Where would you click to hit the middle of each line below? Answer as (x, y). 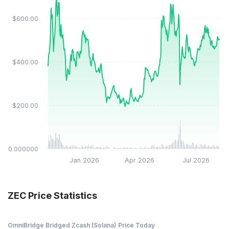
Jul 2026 (196, 161)
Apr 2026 (140, 161)
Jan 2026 (84, 161)
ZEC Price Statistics (52, 196)
